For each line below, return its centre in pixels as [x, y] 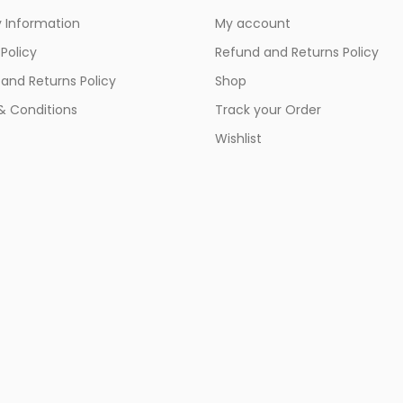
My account [253, 23]
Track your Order [268, 109]
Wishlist [238, 138]
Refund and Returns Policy [297, 52]
